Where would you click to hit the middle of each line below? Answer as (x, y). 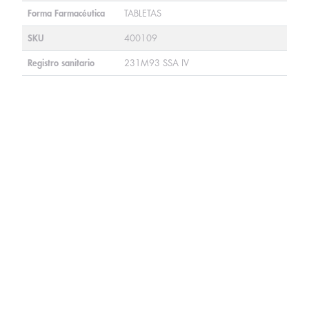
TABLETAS (143, 13)
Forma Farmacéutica (66, 13)
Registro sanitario (61, 63)
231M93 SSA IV (157, 63)
